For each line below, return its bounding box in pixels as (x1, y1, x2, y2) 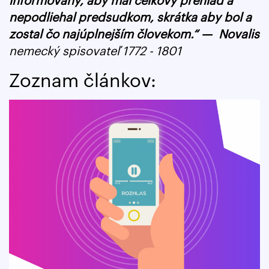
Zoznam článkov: (9, 72, 156, 91)
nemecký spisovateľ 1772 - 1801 (9, 46, 181, 58)
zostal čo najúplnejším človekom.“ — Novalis (9, 29, 259, 41)
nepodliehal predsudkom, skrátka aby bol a (9, 12, 252, 24)
